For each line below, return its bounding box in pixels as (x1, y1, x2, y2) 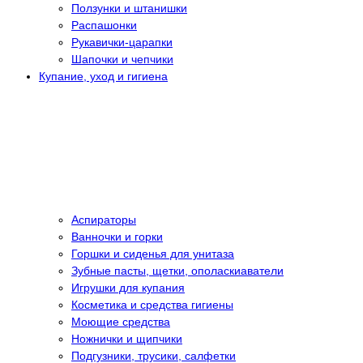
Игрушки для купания (71, 281, 185, 295)
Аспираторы (71, 213, 136, 227)
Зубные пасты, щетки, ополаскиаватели (71, 264, 284, 278)
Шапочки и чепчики (71, 53, 173, 66)
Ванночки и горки (71, 230, 163, 244)
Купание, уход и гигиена (39, 70, 168, 83)
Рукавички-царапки (71, 36, 173, 49)
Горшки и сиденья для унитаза (71, 247, 234, 261)
